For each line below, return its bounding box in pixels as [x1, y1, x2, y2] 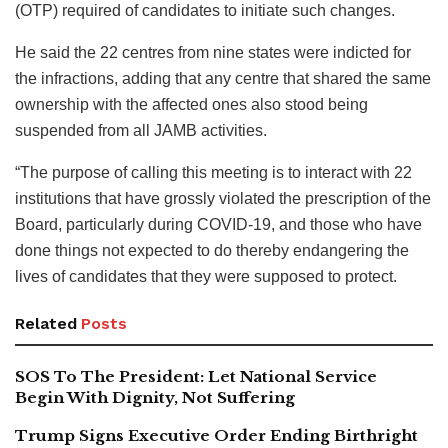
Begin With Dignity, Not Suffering [15, 388, 295, 408]
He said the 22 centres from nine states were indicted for [15, 44, 411, 62]
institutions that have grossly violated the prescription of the [15, 190, 431, 208]
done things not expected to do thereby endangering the [15, 242, 409, 260]
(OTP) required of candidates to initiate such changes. [15, 2, 395, 20]
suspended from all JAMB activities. [15, 122, 267, 140]
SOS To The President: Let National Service [15, 367, 377, 387]
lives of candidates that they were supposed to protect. [15, 268, 397, 286]
